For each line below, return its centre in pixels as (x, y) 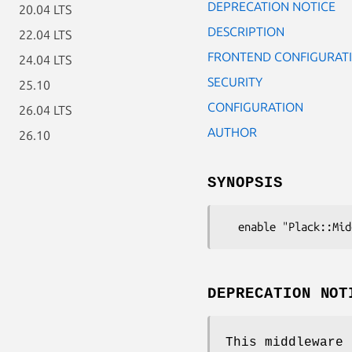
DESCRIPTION (246, 31)
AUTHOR (232, 132)
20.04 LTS (45, 9)
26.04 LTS (45, 110)
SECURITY (235, 81)
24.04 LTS (45, 60)
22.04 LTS (45, 35)
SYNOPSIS (245, 183)
